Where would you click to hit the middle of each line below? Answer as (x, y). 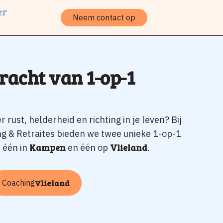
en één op (88, 147)
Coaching (18, 182)
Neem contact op (104, 17)
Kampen (48, 147)
